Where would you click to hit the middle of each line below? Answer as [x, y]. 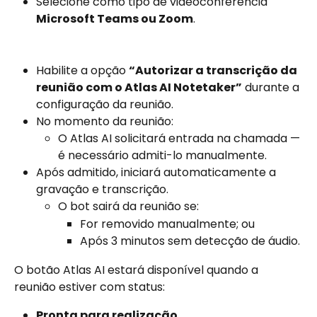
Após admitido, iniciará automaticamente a [157, 173]
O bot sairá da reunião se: [128, 207]
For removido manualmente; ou [167, 224]
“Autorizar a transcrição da [214, 70]
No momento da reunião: [105, 121]
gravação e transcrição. [102, 190]
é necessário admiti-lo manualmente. [162, 156]
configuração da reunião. [105, 104]
